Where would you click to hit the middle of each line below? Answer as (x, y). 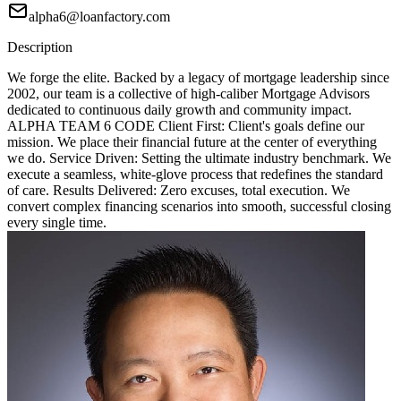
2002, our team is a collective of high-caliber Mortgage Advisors (188, 94)
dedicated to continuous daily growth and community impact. (179, 110)
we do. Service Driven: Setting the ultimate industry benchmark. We (199, 158)
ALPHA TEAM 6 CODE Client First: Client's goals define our (186, 126)
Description (40, 47)
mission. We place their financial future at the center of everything (192, 142)
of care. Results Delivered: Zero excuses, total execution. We (179, 191)
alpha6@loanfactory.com (99, 17)
